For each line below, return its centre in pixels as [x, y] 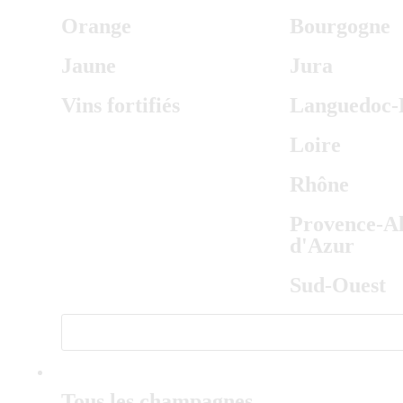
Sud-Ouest [337, 285]
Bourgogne [340, 26]
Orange [96, 26]
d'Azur [322, 246]
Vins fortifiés [121, 105]
